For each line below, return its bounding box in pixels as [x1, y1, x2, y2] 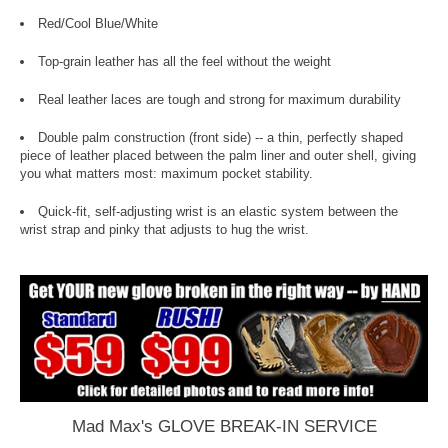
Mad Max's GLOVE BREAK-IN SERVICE [71, 417, 377, 437]
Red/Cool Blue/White [38, 15, 158, 31]
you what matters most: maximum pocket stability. [20, 165, 313, 181]
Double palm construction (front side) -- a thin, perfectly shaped [38, 129, 403, 145]
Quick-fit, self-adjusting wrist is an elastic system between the [38, 203, 398, 219]
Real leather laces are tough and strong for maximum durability [38, 91, 401, 107]
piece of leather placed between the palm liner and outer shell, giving [20, 147, 416, 163]
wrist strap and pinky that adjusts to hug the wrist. [20, 221, 309, 237]
